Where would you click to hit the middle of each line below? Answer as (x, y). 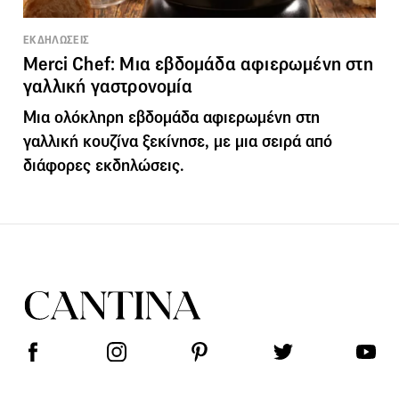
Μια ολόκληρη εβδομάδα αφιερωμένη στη (171, 117)
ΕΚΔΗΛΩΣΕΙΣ (57, 40)
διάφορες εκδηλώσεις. (104, 165)
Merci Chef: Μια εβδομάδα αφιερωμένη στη (198, 64)
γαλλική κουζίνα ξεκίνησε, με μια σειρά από (178, 141)
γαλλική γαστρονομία (108, 86)
